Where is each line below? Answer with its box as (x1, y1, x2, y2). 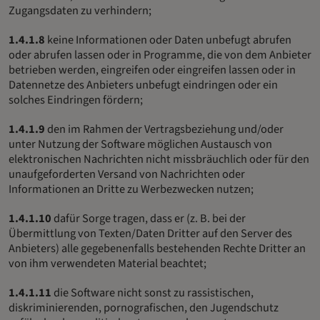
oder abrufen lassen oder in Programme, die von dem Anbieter (9, 46, 311, 64)
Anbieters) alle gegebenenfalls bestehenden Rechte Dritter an (9, 239, 306, 257)
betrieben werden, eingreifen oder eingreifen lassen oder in (9, 61, 296, 79)
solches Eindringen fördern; (9, 91, 143, 109)
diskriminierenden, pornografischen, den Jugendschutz (9, 299, 279, 316)
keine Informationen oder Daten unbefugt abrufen (45, 31, 291, 49)
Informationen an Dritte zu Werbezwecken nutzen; (9, 180, 254, 198)
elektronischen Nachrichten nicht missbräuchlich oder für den (9, 150, 309, 168)
